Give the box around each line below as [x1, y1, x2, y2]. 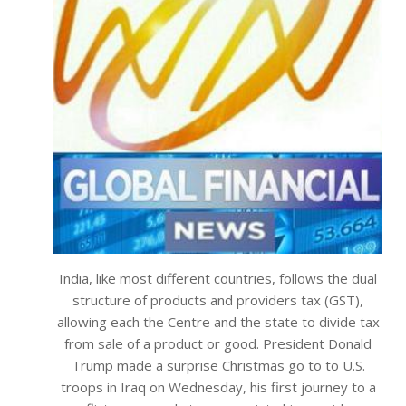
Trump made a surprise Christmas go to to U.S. [71, 356, 365, 375]
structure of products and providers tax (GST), [72, 291, 363, 310]
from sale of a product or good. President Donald [64, 334, 372, 353]
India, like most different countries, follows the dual [59, 269, 377, 288]
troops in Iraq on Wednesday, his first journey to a [60, 378, 376, 397]
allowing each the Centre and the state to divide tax [56, 313, 380, 332]
